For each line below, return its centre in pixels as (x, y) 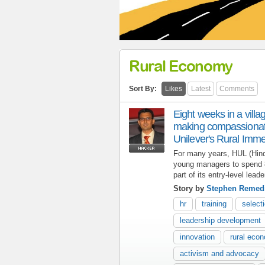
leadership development (220, 220)
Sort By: (143, 88)
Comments (237, 88)
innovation (197, 237)
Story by (190, 188)
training (214, 203)
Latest (201, 88)
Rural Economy (181, 65)
